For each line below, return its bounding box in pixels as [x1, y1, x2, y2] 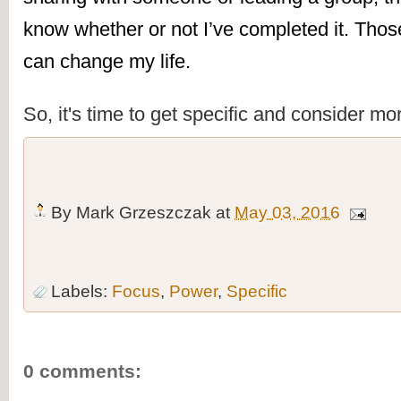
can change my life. [23, 50, 191, 73]
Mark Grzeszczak [76, 203, 211, 223]
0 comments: [23, 360, 141, 381]
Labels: [51, 282, 112, 302]
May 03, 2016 [235, 203, 340, 223]
